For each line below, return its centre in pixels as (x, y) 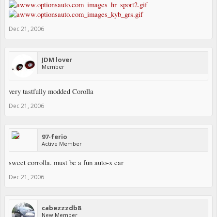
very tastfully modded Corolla (51, 91)
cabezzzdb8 (61, 208)
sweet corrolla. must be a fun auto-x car (66, 162)
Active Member (62, 143)
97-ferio (54, 136)
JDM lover (57, 59)
